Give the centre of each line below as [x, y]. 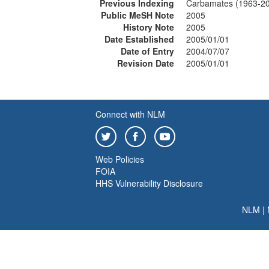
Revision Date [146, 63]
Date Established [139, 39]
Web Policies [120, 159]
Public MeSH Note [138, 15]
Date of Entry [147, 51]
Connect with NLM [130, 114]
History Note [149, 27]
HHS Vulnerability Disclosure [149, 183]
